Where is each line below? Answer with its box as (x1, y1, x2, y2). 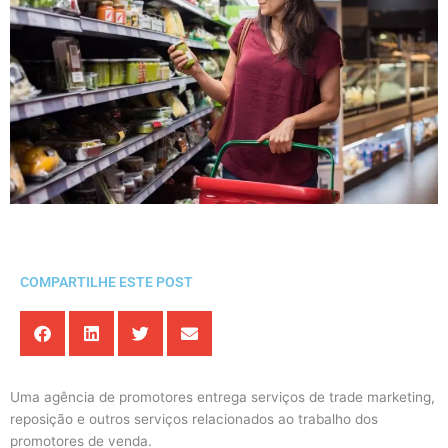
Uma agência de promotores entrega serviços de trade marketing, (10, 389, 435, 406)
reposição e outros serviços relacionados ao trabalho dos (10, 411, 378, 428)
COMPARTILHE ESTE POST (20, 274, 193, 291)
